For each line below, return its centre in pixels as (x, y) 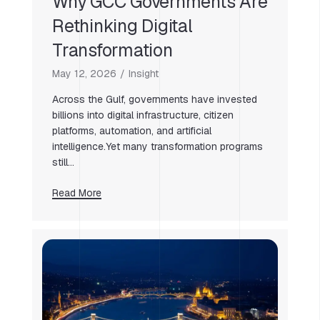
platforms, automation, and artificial (132, 130)
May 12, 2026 (84, 73)
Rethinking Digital (122, 25)
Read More (77, 192)
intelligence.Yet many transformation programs (157, 146)
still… (63, 162)
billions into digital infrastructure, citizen (143, 115)
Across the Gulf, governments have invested (155, 99)
